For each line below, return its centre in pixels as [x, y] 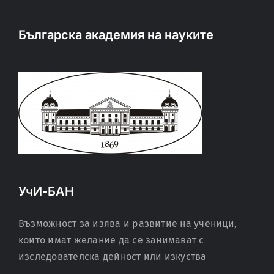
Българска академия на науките [116, 35]
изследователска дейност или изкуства [113, 257]
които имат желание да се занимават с [111, 240]
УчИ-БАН [46, 191]
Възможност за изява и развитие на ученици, [128, 224]
